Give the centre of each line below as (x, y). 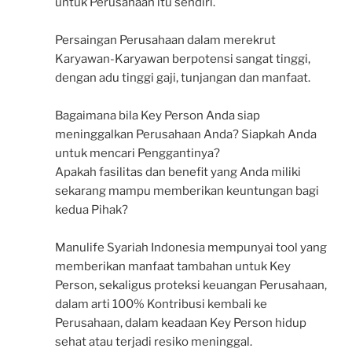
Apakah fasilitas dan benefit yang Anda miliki (178, 172)
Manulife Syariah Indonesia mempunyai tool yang (191, 248)
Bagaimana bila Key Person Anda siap (158, 116)
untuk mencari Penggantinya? (137, 154)
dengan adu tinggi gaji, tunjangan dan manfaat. (183, 78)
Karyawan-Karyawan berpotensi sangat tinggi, (183, 59)
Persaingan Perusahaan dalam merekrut (165, 40)
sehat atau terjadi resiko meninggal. (154, 342)
